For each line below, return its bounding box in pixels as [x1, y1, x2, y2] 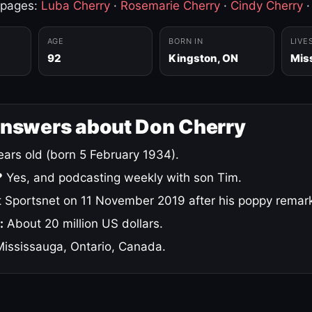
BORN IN [169, 36, 204, 46]
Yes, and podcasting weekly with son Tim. [3, 170, 242, 185]
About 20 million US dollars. [3, 216, 163, 231]
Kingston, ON [169, 51, 238, 65]
